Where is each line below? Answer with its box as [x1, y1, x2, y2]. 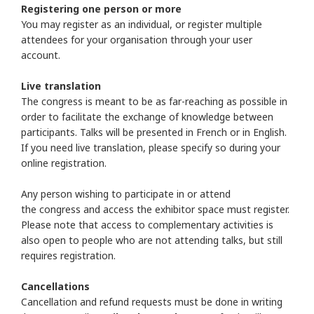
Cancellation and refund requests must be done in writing [21, 295, 282, 308]
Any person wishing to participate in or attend [21, 187, 231, 200]
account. [21, 48, 60, 62]
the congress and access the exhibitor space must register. [21, 203, 289, 216]
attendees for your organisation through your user [21, 33, 252, 46]
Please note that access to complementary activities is [21, 218, 273, 231]
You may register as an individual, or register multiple [21, 18, 262, 31]
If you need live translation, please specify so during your [21, 141, 280, 154]
